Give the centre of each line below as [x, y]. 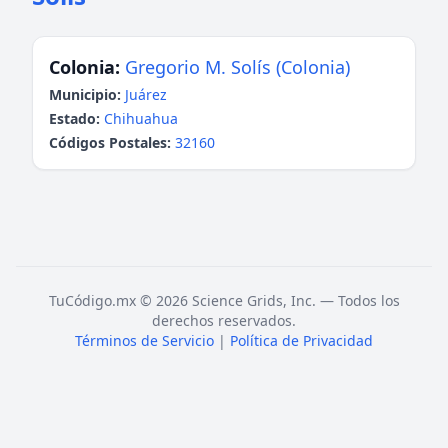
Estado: [74, 118]
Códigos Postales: [110, 142]
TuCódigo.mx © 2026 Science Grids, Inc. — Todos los [224, 300]
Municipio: [85, 94]
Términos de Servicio [144, 340]
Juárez [146, 94]
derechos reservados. [224, 320]
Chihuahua [141, 118]
